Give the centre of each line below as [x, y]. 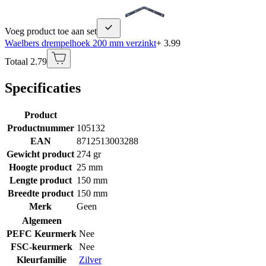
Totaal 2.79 [26, 61]
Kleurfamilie [42, 259]
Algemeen [42, 220]
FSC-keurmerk [42, 246]
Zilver [90, 259]
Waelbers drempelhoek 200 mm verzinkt [80, 43]
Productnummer [40, 128]
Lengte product [40, 180]
